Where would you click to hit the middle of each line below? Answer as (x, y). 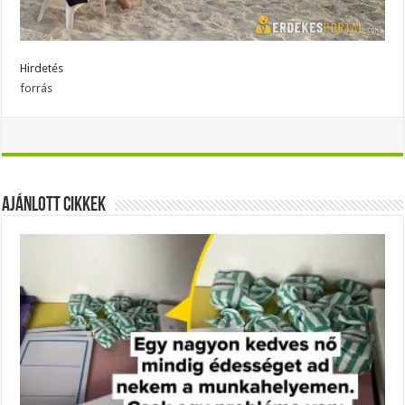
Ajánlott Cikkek (54, 206)
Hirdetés (42, 69)
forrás (37, 89)
